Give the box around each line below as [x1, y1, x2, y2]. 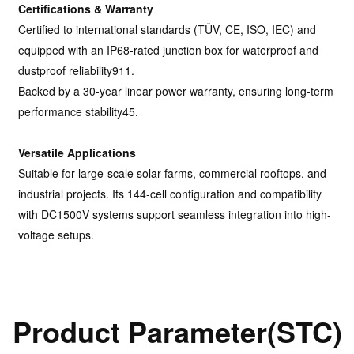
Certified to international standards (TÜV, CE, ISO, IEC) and [18, 21, 317, 37]
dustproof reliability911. [18, 62, 135, 78]
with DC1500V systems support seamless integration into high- [18, 205, 332, 222]
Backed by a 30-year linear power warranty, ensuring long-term [18, 82, 334, 99]
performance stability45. [18, 103, 139, 119]
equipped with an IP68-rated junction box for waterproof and [18, 41, 319, 58]
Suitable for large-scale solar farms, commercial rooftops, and [18, 164, 327, 181]
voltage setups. [18, 226, 95, 243]
